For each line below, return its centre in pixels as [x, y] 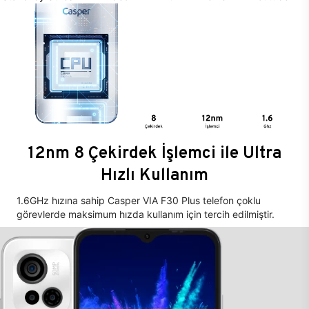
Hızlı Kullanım [154, 175]
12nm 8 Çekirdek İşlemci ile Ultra [154, 152]
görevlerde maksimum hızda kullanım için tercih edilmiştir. [146, 215]
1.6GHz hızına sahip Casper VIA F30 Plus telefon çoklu [139, 201]
